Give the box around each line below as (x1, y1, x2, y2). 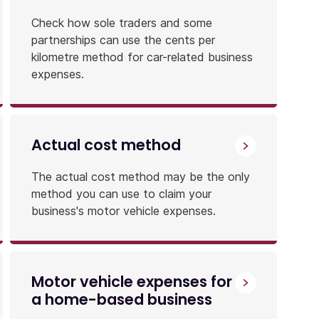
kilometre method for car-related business (31, 49, 253, 64)
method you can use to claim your (31, 186, 211, 201)
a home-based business (31, 288, 212, 310)
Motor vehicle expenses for (31, 271, 232, 292)
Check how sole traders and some (31, 15, 212, 30)
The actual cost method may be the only (31, 169, 250, 184)
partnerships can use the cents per (31, 32, 215, 47)
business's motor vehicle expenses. (31, 203, 216, 218)
